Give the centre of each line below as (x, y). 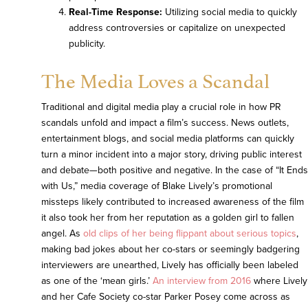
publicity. (87, 44)
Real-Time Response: (115, 12)
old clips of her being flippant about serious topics (190, 234)
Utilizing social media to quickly (230, 12)
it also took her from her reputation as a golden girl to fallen (168, 218)
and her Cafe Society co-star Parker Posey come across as (166, 297)
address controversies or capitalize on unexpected (177, 28)
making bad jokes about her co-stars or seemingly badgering (170, 250)
